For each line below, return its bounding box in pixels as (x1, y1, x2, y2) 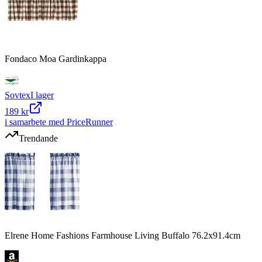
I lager (30, 89, 54, 100)
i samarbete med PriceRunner (5, 116, 113, 127)
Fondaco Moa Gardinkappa (5, 53, 106, 64)
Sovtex (5, 89, 30, 100)
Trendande (19, 133, 58, 143)
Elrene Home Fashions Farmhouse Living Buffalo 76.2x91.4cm (5, 230, 240, 240)
